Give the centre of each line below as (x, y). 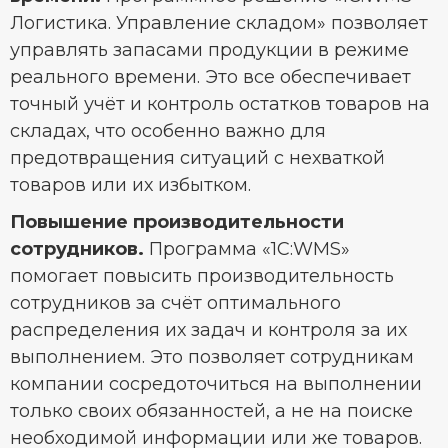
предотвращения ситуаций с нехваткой (197, 158)
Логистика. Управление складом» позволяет (219, 23)
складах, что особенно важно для (168, 131)
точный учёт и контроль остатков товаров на (220, 104)
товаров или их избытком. (130, 185)
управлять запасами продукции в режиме (209, 50)
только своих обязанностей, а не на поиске (211, 411)
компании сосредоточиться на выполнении (216, 384)
